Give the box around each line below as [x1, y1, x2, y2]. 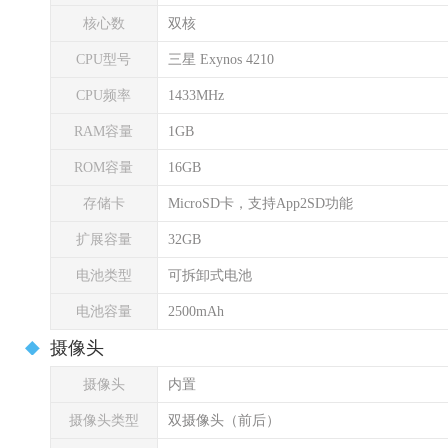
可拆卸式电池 [168, 268, 252, 283]
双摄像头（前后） [168, 413, 280, 428]
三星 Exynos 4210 [168, 52, 274, 67]
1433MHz [168, 88, 224, 103]
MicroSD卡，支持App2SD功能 [168, 196, 353, 211]
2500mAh [168, 304, 224, 319]
